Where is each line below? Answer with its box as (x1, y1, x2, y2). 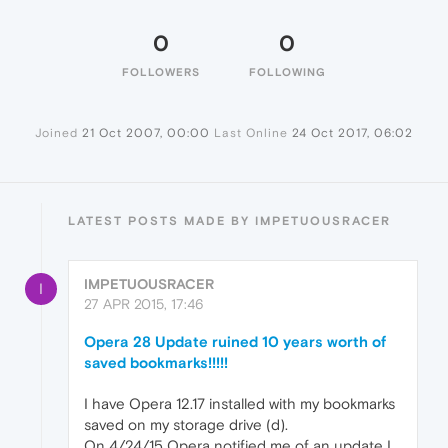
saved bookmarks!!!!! (84, 354, 228, 372)
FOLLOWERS (122, 66, 200, 79)
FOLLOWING (248, 66, 326, 79)
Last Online (214, 126, 288, 141)
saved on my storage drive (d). (84, 416, 288, 434)
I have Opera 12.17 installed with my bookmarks (84, 395, 395, 413)
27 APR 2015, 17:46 (84, 296, 204, 313)
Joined (35, 126, 78, 141)
